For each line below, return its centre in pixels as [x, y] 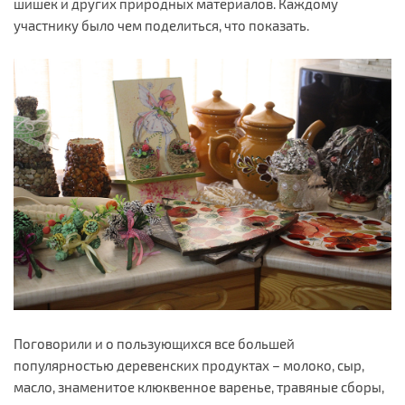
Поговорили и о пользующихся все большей [154, 344]
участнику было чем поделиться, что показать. [161, 25]
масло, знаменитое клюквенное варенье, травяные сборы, [199, 387]
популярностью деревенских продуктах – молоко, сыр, [189, 366]
